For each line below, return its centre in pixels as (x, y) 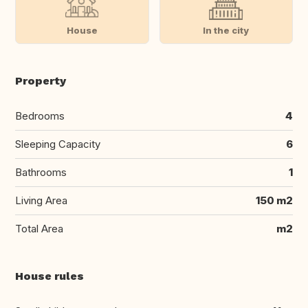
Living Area (41, 201)
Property (41, 81)
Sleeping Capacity (58, 144)
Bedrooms (40, 116)
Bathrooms (41, 173)
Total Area (39, 229)
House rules (49, 276)
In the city (226, 30)
